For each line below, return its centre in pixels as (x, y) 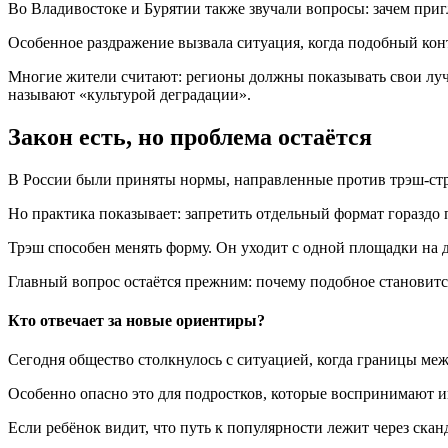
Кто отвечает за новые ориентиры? (136, 321)
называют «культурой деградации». (129, 95)
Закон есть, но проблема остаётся (190, 137)
